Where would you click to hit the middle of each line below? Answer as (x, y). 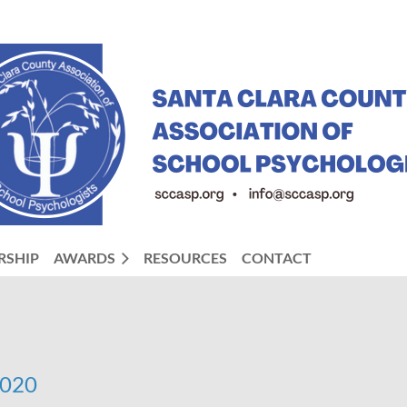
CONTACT (277, 258)
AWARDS (84, 258)
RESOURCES (185, 258)
